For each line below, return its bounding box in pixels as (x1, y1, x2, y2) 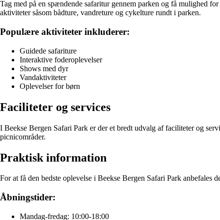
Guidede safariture (20, 46, 77, 55)
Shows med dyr (20, 64, 68, 73)
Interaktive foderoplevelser (20, 55, 102, 64)
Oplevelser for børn (20, 82, 80, 90)
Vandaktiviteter (20, 73, 66, 82)
